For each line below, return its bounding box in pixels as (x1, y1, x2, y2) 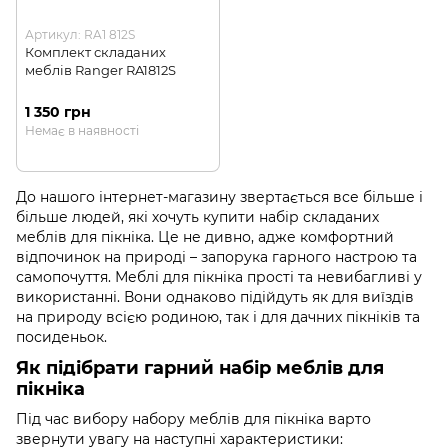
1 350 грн (25, 103, 91, 122)
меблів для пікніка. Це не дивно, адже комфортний (16, 228, 394, 247)
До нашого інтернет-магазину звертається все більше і (16, 188, 423, 207)
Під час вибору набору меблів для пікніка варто (16, 409, 371, 428)
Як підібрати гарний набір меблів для (16, 357, 384, 380)
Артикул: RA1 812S (25, 26, 135, 42)
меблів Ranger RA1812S (25, 61, 176, 78)
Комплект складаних (25, 43, 166, 60)
